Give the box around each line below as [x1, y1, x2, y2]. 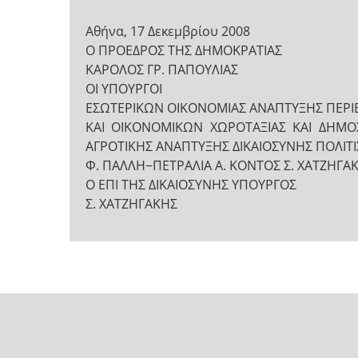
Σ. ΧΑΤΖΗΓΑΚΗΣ [86, 195, 177, 213]
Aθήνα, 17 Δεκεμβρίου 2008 [86, 22, 250, 40]
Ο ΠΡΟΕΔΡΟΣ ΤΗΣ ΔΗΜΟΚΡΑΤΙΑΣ [86, 42, 282, 59]
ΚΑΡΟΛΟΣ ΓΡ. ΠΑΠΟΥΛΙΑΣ [86, 61, 238, 78]
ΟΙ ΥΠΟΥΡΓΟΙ [86, 80, 162, 97]
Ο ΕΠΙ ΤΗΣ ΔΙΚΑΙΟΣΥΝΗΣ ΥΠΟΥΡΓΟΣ [86, 176, 296, 193]
